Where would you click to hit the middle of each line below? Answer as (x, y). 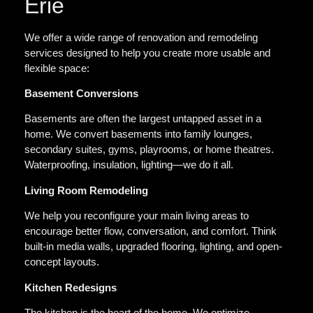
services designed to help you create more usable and (147, 52)
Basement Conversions (81, 94)
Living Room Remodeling (86, 190)
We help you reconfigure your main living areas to (137, 216)
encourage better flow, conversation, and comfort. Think (151, 231)
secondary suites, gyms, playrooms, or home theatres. (149, 150)
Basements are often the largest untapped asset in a (143, 119)
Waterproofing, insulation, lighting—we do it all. (129, 165)
